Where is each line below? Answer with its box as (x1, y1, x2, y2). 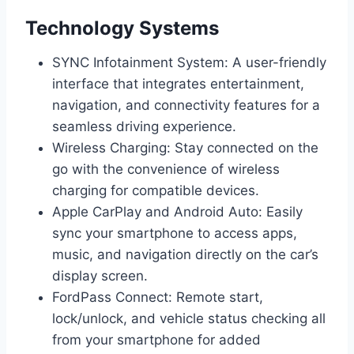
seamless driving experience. (52, 119, 236, 135)
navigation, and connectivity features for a (52, 97, 320, 114)
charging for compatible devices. (52, 183, 259, 199)
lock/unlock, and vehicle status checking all (52, 311, 326, 327)
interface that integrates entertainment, (52, 76, 304, 92)
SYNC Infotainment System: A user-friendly (52, 55, 326, 71)
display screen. (52, 268, 148, 284)
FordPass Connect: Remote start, (52, 289, 263, 306)
